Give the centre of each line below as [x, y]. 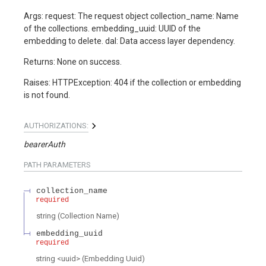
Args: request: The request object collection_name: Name [131, 16]
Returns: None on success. [73, 62]
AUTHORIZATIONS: [56, 126]
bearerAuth [45, 145]
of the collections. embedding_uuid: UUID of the [112, 29]
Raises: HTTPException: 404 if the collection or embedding [132, 83]
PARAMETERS [66, 165]
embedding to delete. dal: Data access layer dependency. [129, 41]
